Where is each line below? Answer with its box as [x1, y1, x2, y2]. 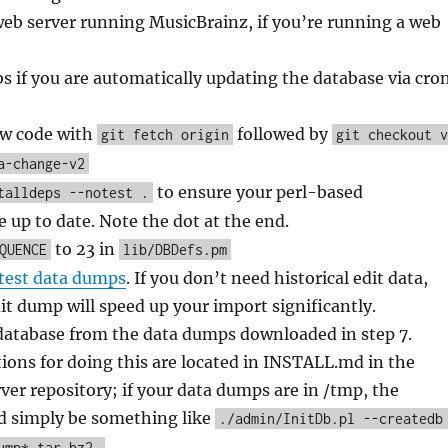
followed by [232, 124, 332, 145]
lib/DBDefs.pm [122, 241, 227, 259]
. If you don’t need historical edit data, [125, 268, 428, 289]
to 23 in [50, 239, 119, 260]
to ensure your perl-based [152, 182, 363, 203]
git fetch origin [100, 126, 229, 144]
